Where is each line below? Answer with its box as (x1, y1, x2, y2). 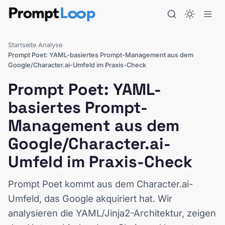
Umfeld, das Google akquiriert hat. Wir (8, 193, 172, 204)
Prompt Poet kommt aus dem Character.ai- (8, 178, 193, 189)
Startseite (8, 41, 36, 49)
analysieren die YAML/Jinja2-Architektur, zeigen (8, 207, 216, 218)
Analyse (38, 41, 62, 49)
